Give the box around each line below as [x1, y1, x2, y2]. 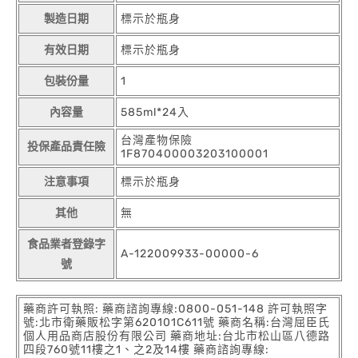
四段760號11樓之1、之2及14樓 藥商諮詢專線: [23, 343, 269, 356]
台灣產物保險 [121, 133, 193, 147]
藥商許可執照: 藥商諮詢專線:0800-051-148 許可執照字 [23, 302, 328, 316]
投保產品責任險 [27, 140, 105, 153]
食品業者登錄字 [27, 237, 105, 251]
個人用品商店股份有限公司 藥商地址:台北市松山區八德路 [23, 329, 330, 343]
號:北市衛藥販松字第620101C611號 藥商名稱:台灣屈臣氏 [23, 316, 330, 329]
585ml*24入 [121, 105, 189, 119]
